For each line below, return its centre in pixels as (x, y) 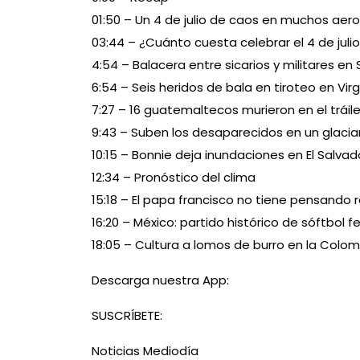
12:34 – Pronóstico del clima (174, 178)
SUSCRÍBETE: (127, 316)
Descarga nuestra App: (160, 280)
